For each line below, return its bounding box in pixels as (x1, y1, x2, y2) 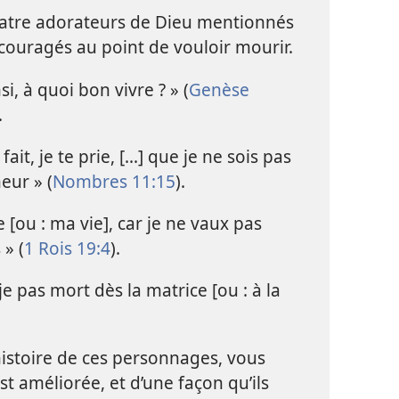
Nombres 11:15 (52, 168, 175, 193)
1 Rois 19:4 (23, 236, 110, 261)
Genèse (188, 77, 249, 102)
